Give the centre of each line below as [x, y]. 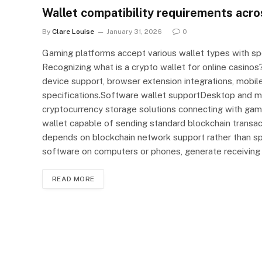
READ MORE [73, 179]
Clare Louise [73, 31]
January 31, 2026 [134, 31]
